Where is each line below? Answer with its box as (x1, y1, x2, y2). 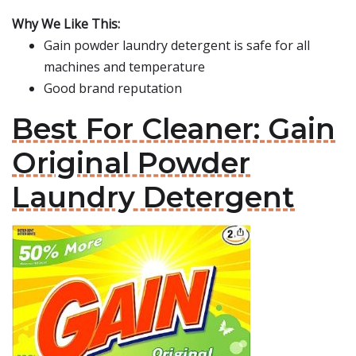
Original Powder (12, 145, 250, 180)
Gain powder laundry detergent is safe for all (44, 37, 310, 54)
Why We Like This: (12, 15, 120, 33)
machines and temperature (44, 58, 205, 75)
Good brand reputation (44, 79, 182, 97)
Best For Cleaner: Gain (12, 111, 335, 146)
